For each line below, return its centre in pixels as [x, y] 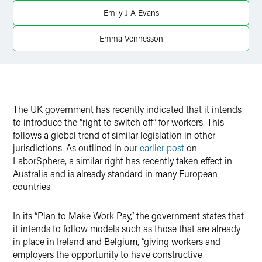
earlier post [162, 148]
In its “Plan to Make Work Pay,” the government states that [128, 216]
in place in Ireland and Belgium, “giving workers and [117, 241]
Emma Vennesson [131, 38]
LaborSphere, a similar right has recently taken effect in [123, 161]
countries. [32, 186]
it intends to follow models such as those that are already [127, 228]
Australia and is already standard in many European [115, 173]
